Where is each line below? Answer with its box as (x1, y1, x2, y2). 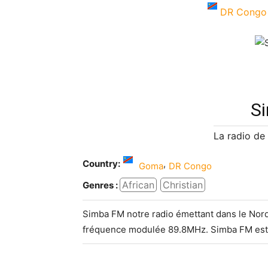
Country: (83, 158, 120, 170)
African (122, 179, 154, 191)
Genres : (83, 179, 118, 191)
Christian (163, 179, 203, 191)
